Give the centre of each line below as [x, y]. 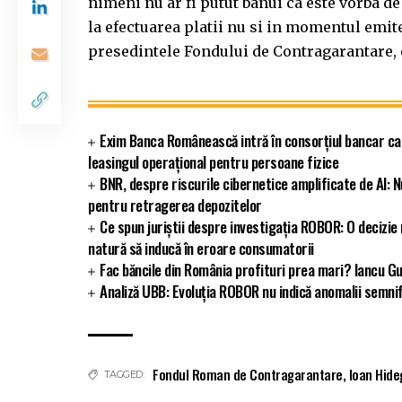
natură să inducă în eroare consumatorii [201, 249]
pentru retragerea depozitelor [175, 205]
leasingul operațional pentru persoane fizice [213, 162]
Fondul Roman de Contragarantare [248, 375]
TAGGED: [123, 375]
